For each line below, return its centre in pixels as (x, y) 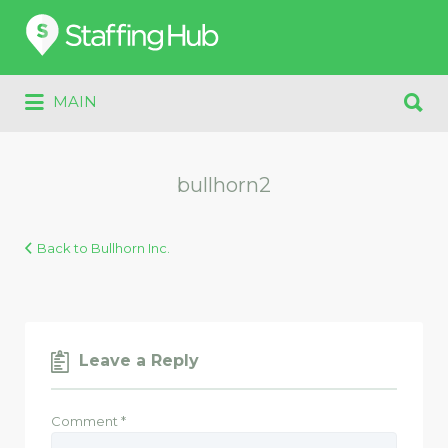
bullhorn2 (224, 185)
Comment (86, 421)
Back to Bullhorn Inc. (103, 247)
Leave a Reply (139, 361)
